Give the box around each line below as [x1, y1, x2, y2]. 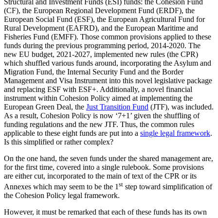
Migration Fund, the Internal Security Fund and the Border [4, 67, 183, 76]
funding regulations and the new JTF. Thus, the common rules [4, 120, 194, 128]
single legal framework [140, 128, 210, 137]
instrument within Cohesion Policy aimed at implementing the [4, 93, 193, 102]
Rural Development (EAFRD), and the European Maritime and [4, 23, 198, 32]
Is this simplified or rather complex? [4, 137, 113, 146]
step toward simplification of [123, 182, 212, 191]
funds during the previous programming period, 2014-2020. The [4, 41, 200, 50]
